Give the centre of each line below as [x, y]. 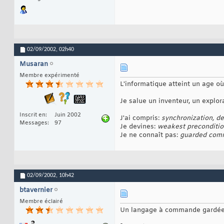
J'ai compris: [141, 118]
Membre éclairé [41, 201]
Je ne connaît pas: [150, 135]
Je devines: [139, 126]
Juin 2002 [68, 115]
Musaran [34, 64]
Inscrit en [32, 115]
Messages [33, 123]
